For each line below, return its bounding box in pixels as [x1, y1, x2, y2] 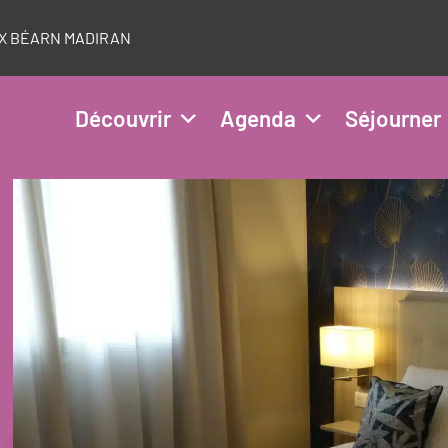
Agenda [219, 104, 296, 132]
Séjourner [344, 104, 441, 132]
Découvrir [74, 104, 171, 132]
